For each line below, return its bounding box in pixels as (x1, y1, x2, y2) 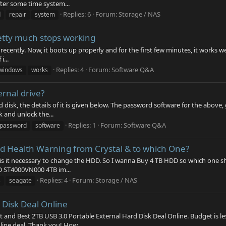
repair (9, 10, 26, 19)
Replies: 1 (68, 120, 96, 130)
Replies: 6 (63, 9, 91, 19)
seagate (9, 176, 32, 185)
